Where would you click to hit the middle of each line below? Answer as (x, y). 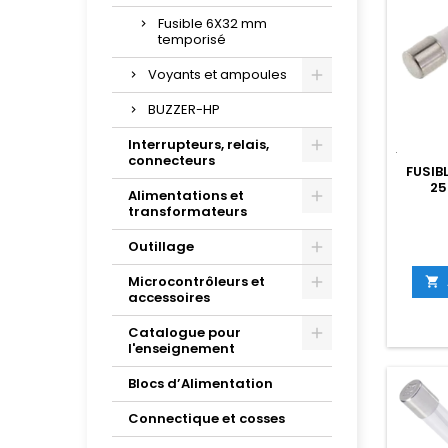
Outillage (161, 246)
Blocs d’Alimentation (200, 383)
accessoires (169, 297)
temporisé (192, 39)
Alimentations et (186, 195)
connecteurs (171, 160)
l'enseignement (181, 348)
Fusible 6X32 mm (212, 23)
